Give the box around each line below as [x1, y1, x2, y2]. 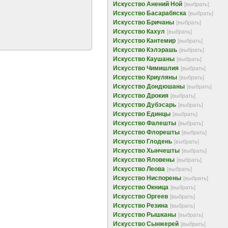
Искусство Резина [113, 202, 168, 209]
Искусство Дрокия [113, 92, 168, 99]
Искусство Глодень [113, 138, 172, 145]
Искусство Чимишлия [113, 65, 179, 72]
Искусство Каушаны [113, 55, 175, 63]
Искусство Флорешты [113, 129, 180, 136]
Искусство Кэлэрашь [113, 46, 177, 53]
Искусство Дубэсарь [113, 101, 176, 108]
